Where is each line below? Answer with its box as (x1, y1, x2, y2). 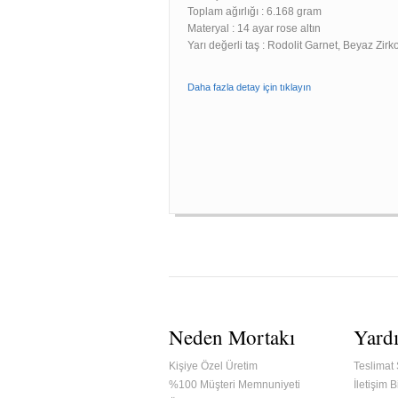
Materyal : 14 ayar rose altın (187, 22, 321, 35)
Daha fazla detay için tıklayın (187, 82, 311, 92)
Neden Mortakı (169, 323, 295, 350)
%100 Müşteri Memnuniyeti (169, 378, 300, 391)
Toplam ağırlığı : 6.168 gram (187, 5, 322, 18)
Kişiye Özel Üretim (169, 360, 258, 372)
